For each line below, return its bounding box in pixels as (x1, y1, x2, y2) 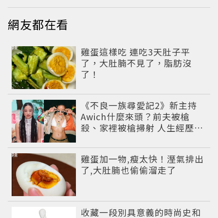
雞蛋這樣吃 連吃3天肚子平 (81, 45, 191, 58)
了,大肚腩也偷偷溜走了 (81, 163, 177, 176)
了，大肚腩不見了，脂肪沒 (81, 56, 192, 69)
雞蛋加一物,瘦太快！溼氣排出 (81, 152, 204, 165)
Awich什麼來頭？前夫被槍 (81, 110, 190, 123)
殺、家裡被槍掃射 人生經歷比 (81, 121, 204, 134)
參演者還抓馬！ (81, 132, 146, 145)
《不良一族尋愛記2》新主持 (81, 99, 198, 111)
